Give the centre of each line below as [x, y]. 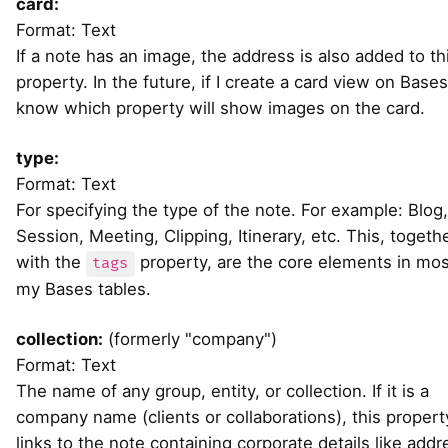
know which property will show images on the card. [220, 108]
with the [51, 262]
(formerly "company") [190, 339]
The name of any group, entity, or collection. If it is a [222, 391]
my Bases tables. [83, 289]
